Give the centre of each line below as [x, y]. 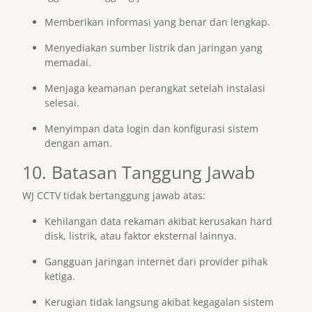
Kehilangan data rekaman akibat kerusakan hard [158, 221]
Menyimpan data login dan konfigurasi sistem [151, 128]
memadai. [68, 62]
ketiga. [60, 276]
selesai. [62, 103]
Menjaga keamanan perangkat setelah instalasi [155, 88]
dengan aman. [78, 143]
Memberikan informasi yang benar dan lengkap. [157, 22]
